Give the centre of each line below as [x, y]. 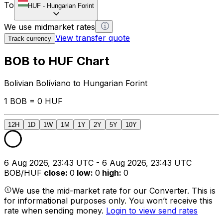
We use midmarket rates [50, 27]
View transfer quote [93, 38]
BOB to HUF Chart [57, 61]
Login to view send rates [152, 210]
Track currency [30, 38]
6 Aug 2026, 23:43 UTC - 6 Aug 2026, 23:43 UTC [98, 163]
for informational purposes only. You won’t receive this [108, 200]
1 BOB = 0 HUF [33, 101]
